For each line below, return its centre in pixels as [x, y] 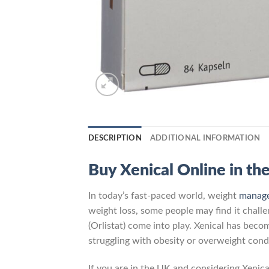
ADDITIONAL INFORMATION [205, 138]
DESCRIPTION [115, 138]
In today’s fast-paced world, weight [164, 196]
